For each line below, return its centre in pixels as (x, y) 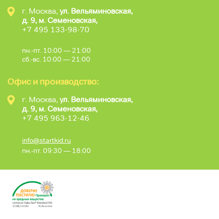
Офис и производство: (53, 81)
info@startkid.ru (46, 140)
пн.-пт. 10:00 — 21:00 (56, 50)
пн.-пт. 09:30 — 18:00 (56, 150)
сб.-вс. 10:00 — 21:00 (56, 59)
